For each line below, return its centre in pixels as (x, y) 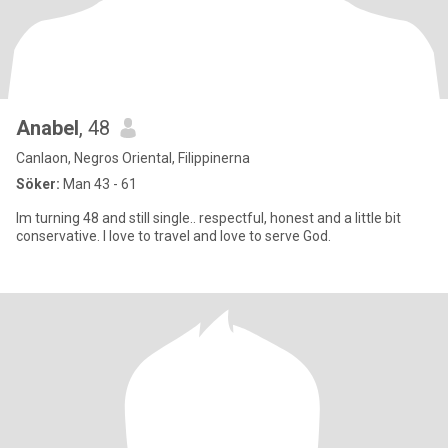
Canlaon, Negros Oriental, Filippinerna (133, 158)
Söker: (38, 184)
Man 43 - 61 (98, 184)
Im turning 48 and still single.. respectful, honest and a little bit (208, 218)
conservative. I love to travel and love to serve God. (173, 236)
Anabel (47, 128)
